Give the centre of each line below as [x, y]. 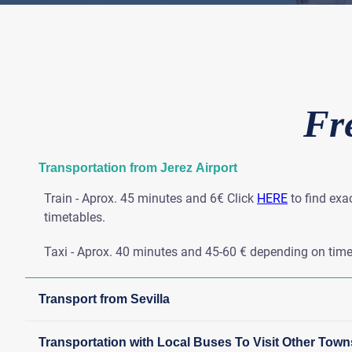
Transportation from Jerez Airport [138, 168]
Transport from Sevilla [104, 299]
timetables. [75, 217]
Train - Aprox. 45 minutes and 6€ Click [150, 198]
